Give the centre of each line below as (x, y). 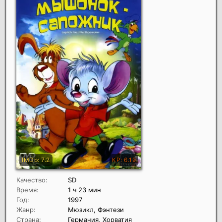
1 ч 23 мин (84, 190)
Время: (28, 190)
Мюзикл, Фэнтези (96, 209)
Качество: (32, 180)
